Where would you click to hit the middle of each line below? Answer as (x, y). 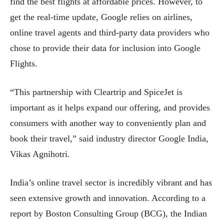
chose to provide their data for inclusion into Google (105, 48)
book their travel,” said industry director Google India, (109, 138)
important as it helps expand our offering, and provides (110, 107)
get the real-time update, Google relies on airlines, (101, 17)
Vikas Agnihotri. (40, 154)
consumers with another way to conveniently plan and (108, 123)
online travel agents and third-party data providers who (110, 32)
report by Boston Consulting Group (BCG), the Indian (108, 213)
